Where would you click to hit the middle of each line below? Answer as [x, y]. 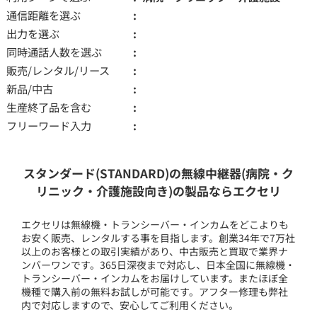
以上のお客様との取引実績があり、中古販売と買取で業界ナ [155, 251]
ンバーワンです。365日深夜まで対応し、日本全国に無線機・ [158, 264]
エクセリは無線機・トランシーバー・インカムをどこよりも [155, 224]
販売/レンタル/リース [58, 70]
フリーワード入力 [48, 125]
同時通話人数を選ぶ [54, 51]
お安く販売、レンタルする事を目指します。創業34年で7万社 [158, 237]
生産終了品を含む [48, 106]
